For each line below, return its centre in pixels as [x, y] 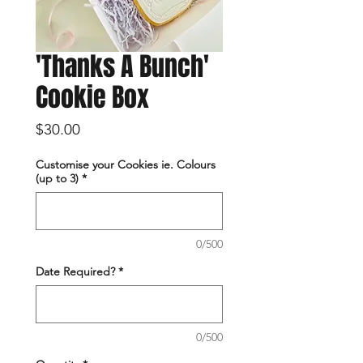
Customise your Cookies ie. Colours [126, 164]
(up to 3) [57, 178]
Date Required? [75, 271]
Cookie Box [92, 97]
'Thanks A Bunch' [122, 66]
